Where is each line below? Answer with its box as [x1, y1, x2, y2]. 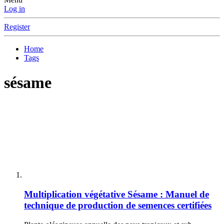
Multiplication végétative [24, 189, 125, 200]
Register [4, 22, 30, 31]
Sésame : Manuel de [127, 189, 209, 200]
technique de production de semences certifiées [24, 200, 211, 211]
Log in [4, 4, 25, 13]
